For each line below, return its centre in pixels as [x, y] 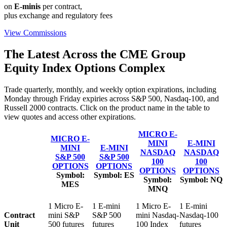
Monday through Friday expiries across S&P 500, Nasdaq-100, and [111, 98]
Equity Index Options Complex [85, 68]
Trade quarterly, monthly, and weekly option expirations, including [110, 89]
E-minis [27, 6]
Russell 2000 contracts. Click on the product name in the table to [107, 107]
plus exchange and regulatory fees [58, 15]
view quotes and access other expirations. [70, 117]
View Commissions [35, 32]
